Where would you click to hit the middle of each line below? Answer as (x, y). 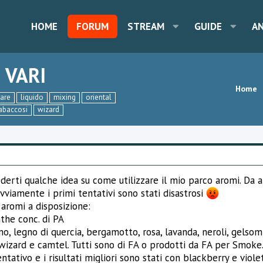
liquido (32, 97)
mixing (65, 97)
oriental (99, 97)
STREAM (146, 26)
